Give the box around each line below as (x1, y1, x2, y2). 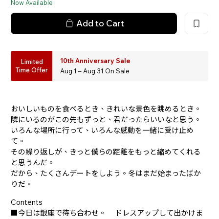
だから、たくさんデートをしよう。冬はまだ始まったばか (11, 168, 201, 178)
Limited (20, 57, 43, 66)
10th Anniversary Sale (60, 56, 131, 65)
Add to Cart (76, 17, 124, 29)
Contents (11, 197, 43, 207)
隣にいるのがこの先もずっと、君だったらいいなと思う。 (11, 114, 202, 124)
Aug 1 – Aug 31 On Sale (60, 66, 130, 75)
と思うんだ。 (11, 157, 55, 167)
